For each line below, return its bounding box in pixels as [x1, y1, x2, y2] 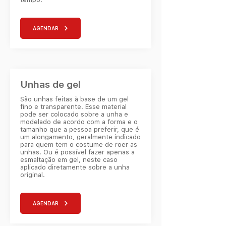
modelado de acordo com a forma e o [20, 118, 138, 126]
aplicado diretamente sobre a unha [20, 163, 130, 171]
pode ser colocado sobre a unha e [20, 110, 128, 118]
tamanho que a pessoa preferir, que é [20, 126, 139, 133]
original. [20, 171, 45, 179]
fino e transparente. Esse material [20, 103, 127, 110]
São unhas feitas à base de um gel [20, 95, 129, 103]
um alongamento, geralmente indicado [20, 133, 141, 141]
